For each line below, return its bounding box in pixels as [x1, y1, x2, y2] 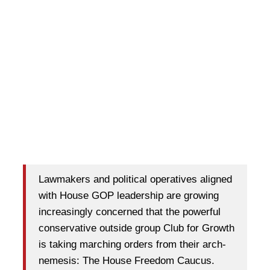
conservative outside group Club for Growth [39, 222, 234, 234]
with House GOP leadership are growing [39, 189, 219, 201]
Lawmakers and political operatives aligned [39, 173, 232, 185]
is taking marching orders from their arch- [39, 238, 226, 250]
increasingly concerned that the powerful [39, 206, 221, 218]
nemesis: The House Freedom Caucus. [39, 254, 215, 266]
